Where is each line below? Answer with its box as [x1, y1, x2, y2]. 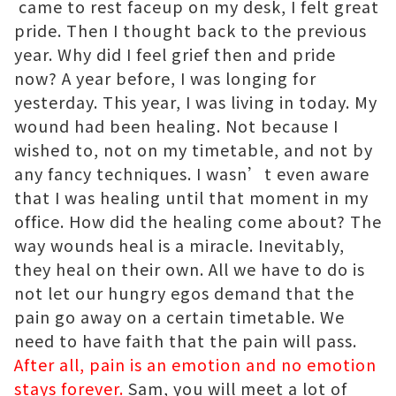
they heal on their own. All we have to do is [14, 257, 365, 281]
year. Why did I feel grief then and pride [14, 42, 336, 66]
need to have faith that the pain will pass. [14, 329, 357, 353]
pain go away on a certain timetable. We [14, 305, 345, 329]
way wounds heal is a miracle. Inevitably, [14, 233, 345, 257]
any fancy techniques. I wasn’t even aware [14, 162, 369, 186]
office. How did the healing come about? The [14, 209, 382, 233]
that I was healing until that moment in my [14, 186, 369, 209]
